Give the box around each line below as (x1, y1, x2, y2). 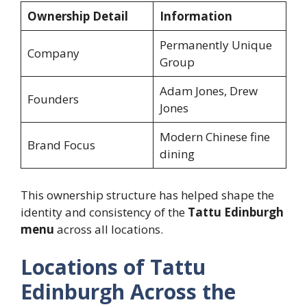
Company (27, 45, 79, 62)
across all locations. (54, 221, 163, 237)
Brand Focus (27, 137, 95, 153)
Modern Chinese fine (159, 129, 270, 145)
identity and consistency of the (21, 204, 188, 220)
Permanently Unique (159, 37, 272, 53)
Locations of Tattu (21, 253, 206, 282)
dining (159, 146, 195, 162)
